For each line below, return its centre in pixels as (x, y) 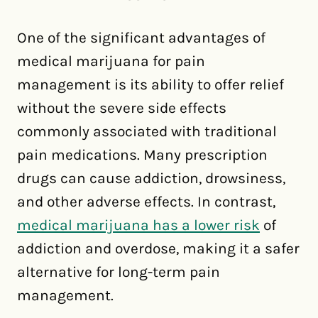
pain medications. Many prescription (142, 155)
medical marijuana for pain (111, 61)
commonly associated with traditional (147, 131)
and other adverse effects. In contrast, (146, 202)
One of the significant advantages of (141, 38)
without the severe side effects (122, 108)
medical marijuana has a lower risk (138, 225)
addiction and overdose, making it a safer (158, 248)
